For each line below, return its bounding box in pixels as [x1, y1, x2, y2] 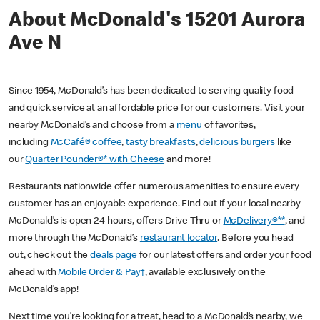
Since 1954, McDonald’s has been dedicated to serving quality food [9, 86, 294, 97]
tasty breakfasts [126, 138, 196, 149]
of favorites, [202, 121, 256, 131]
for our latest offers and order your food [136, 251, 311, 261]
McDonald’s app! [9, 285, 83, 296]
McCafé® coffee [50, 138, 122, 149]
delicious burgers [199, 138, 275, 149]
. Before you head [217, 234, 294, 244]
